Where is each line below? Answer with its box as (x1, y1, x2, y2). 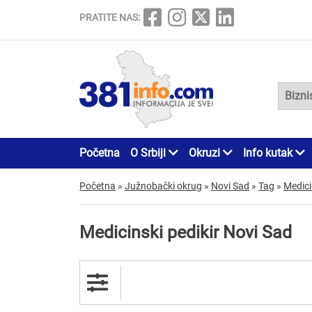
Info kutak (243, 146, 295, 159)
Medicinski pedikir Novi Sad (79, 221, 292, 242)
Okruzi (189, 146, 223, 159)
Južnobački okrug (125, 180, 202, 192)
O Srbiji (130, 146, 169, 159)
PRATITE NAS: (79, 12, 140, 23)
